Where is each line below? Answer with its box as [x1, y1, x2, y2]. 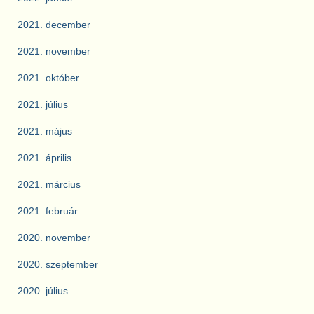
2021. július [18, 99, 68, 111]
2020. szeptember [18, 259, 98, 271]
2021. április [18, 152, 71, 164]
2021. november [18, 46, 90, 57]
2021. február [18, 205, 78, 217]
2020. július [18, 285, 68, 297]
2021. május [18, 125, 72, 137]
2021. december [18, 19, 90, 31]
